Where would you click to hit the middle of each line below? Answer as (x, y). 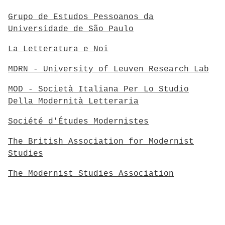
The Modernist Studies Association (91, 174)
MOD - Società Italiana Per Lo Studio (98, 89)
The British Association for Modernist (101, 142)
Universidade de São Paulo (71, 29)
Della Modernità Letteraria (73, 101)
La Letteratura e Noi (58, 49)
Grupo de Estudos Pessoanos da (81, 17)
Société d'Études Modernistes (78, 122)
